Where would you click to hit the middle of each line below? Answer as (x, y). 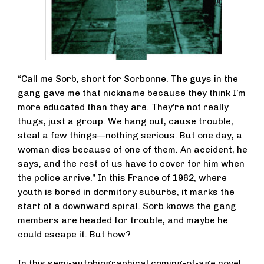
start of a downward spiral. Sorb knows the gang (127, 207)
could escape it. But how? (74, 235)
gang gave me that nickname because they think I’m (132, 93)
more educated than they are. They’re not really (123, 108)
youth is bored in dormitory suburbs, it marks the (126, 192)
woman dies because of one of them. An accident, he (133, 150)
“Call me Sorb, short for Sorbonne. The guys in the (128, 79)
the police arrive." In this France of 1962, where (122, 178)
